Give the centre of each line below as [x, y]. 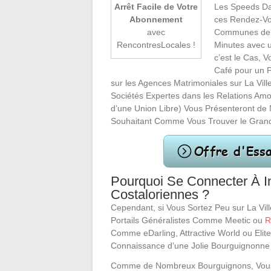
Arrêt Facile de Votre [156, 7]
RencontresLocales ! [156, 45]
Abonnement [156, 20]
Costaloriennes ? [160, 194]
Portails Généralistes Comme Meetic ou [188, 220]
